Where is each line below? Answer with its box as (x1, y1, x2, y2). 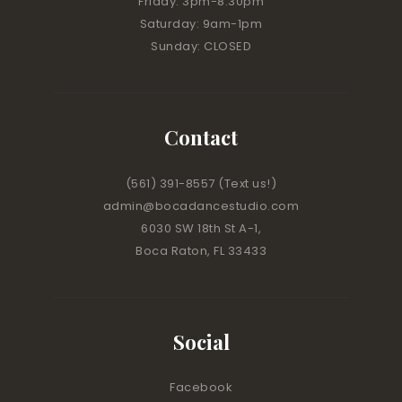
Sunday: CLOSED (151, 37, 251, 55)
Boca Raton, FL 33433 (135, 241, 267, 259)
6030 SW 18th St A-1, (141, 219, 261, 237)
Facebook (170, 378, 232, 396)
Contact (164, 123, 238, 151)
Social (172, 328, 230, 355)
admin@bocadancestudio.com (102, 197, 300, 214)
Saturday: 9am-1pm (139, 14, 263, 32)
